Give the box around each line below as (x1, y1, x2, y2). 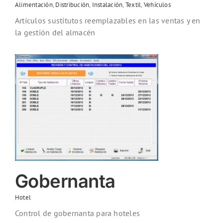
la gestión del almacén (15, 27, 96, 38)
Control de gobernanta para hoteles (15, 208, 140, 219)
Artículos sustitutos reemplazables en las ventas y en (15, 15, 201, 26)
